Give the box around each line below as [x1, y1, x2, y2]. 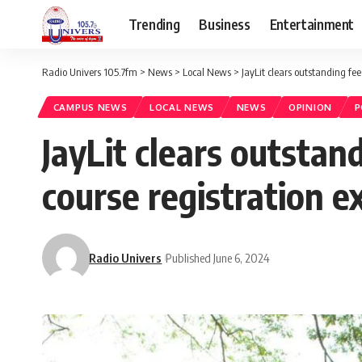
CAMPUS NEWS [53, 101, 128, 114]
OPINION [288, 101, 332, 114]
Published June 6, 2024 [166, 250, 271, 265]
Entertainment [269, 15, 355, 33]
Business [199, 15, 250, 33]
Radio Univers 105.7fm [42, 65, 137, 78]
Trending [128, 15, 180, 33]
